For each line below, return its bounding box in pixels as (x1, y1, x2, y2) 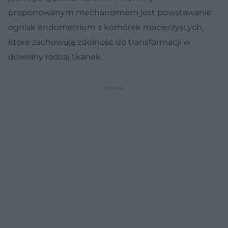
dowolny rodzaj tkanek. (8, 51, 102, 62)
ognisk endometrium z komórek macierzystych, (8, 22, 204, 32)
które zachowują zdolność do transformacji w (8, 37, 190, 47)
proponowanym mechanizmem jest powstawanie (8, 7, 212, 17)
